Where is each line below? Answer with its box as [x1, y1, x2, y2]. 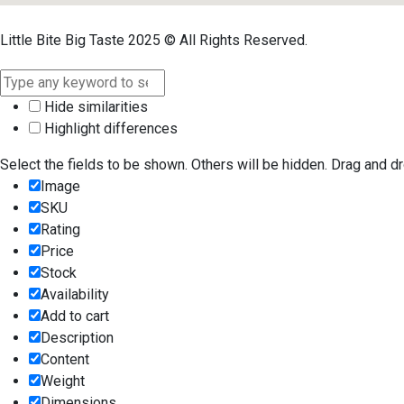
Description [41, 329, 114, 346]
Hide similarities [41, 98, 148, 115]
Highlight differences [41, 120, 178, 137]
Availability [41, 286, 109, 303]
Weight [41, 372, 85, 390]
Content [41, 351, 89, 368]
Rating [41, 221, 80, 238]
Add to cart [41, 308, 109, 325]
